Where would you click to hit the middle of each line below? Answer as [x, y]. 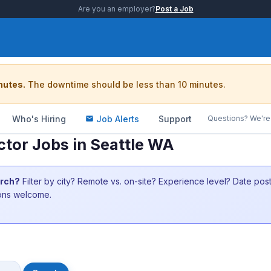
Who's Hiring [39, 119]
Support [175, 119]
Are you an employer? [116, 9]
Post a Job [174, 9]
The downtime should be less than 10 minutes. [126, 84]
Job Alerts [118, 119]
